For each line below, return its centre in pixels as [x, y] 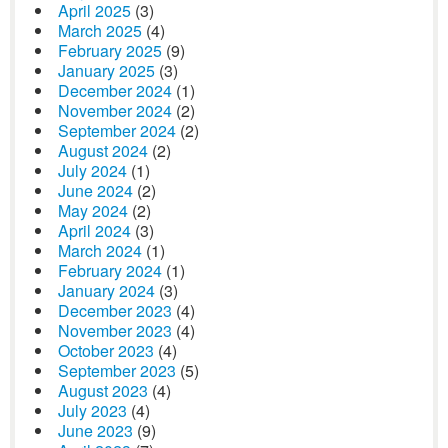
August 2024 [103, 150]
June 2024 [95, 190]
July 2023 [92, 410]
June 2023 [95, 430]
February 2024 [110, 270]
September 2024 [117, 130]
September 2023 [117, 370]
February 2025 [110, 50]
